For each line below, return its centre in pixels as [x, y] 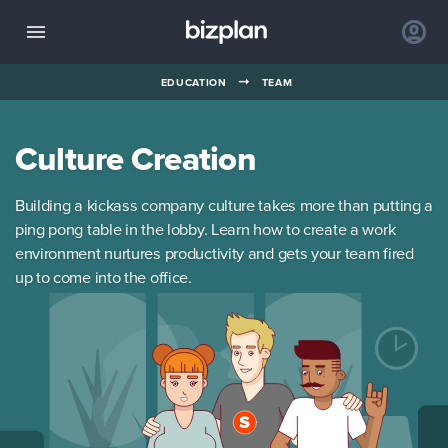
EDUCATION [193, 82]
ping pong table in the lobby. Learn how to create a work [205, 230]
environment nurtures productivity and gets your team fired [214, 254]
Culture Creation [135, 158]
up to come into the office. [103, 278]
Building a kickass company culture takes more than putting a [224, 206]
